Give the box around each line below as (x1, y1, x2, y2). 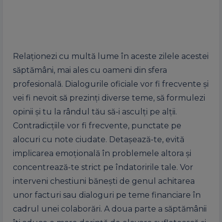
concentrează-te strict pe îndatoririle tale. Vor (13, 163, 193, 172)
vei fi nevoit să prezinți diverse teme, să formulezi (13, 93, 205, 103)
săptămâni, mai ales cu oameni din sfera (13, 65, 167, 75)
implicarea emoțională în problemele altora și (13, 149, 191, 158)
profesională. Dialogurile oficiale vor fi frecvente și (13, 79, 209, 89)
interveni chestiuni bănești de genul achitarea (13, 176, 195, 186)
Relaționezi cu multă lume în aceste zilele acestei (13, 52, 209, 61)
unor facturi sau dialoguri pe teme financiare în (13, 190, 201, 200)
